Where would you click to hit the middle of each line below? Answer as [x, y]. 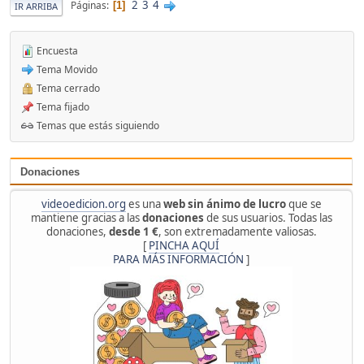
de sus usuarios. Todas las [268, 218]
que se [303, 204]
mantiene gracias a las [86, 218]
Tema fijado [62, 106]
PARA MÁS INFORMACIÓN [178, 260]
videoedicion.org [83, 204]
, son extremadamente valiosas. [237, 232]
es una [144, 204]
